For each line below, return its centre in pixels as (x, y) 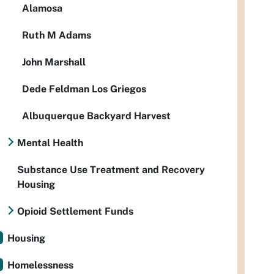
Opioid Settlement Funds (75, 211)
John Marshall (54, 62)
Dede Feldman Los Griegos (84, 89)
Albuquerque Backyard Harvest (96, 116)
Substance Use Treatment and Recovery (111, 169)
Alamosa (42, 8)
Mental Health (50, 143)
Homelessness (40, 265)
